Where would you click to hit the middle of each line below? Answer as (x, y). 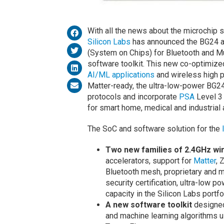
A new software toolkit (148, 205)
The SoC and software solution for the (154, 129)
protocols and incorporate (133, 97)
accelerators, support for (149, 161)
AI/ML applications (121, 75)
